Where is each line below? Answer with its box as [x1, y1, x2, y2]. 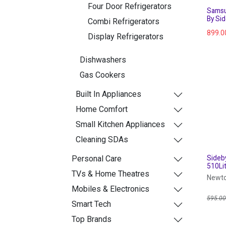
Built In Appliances [76, 89, 141, 99]
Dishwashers [80, 54, 126, 65]
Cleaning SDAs [76, 134, 128, 144]
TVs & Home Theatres [72, 168, 149, 179]
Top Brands [72, 214, 111, 224]
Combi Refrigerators [88, 16, 159, 26]
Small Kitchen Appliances [76, 119, 165, 129]
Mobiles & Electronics [72, 184, 149, 194]
